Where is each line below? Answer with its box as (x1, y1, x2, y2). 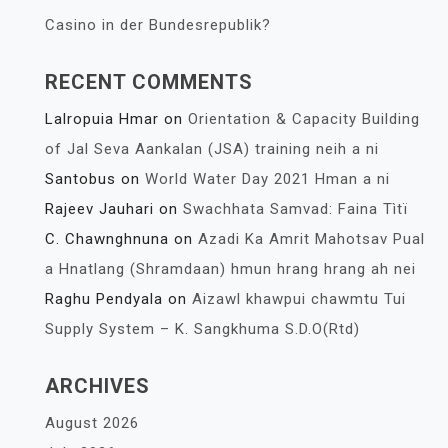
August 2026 (45, 413, 139, 432)
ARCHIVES (45, 373, 150, 398)
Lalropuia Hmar (45, 109, 159, 128)
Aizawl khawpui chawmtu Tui (192, 289, 406, 308)
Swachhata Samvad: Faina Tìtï (183, 199, 408, 218)
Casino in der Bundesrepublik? (45, 15, 271, 34)
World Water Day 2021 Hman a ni (145, 169, 390, 188)
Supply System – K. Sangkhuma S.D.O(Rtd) (45, 319, 360, 338)
